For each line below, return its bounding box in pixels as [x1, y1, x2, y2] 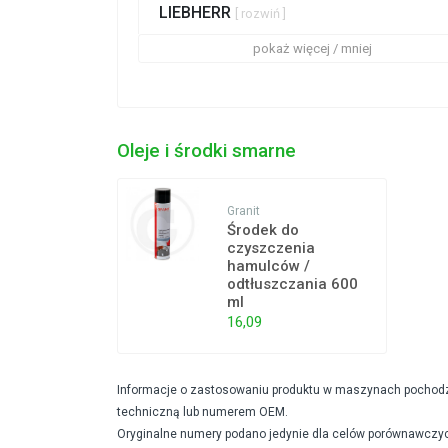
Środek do [227, 221, 300, 240]
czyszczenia [227, 239, 316, 258]
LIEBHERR [159, 3, 235, 23]
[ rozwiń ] [235, 6, 286, 22]
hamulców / [227, 257, 311, 276]
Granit [227, 204, 261, 219]
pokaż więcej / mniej [252, 41, 372, 57]
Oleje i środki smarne [117, 140, 296, 163]
